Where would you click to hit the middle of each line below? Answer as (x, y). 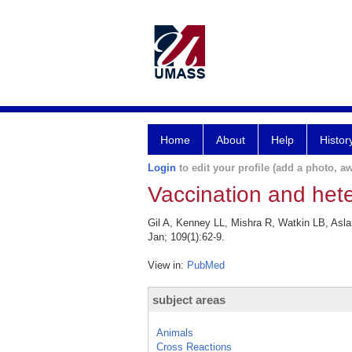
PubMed (206, 265)
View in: (167, 265)
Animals (175, 333)
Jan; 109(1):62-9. (186, 237)
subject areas (189, 300)
